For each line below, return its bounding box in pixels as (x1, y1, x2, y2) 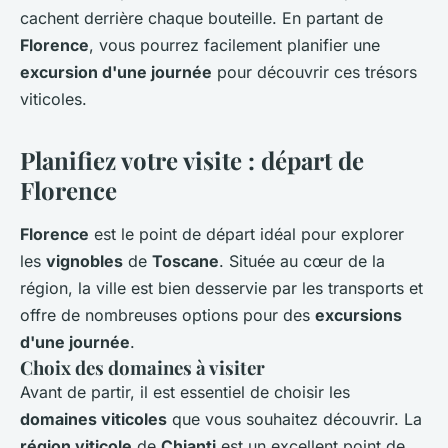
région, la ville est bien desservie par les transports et (20, 278, 423, 299)
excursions (315, 305, 402, 326)
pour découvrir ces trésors (212, 62, 417, 83)
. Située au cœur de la (219, 251, 385, 272)
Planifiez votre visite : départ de (20, 144, 364, 177)
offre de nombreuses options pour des (20, 305, 315, 326)
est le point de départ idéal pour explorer (89, 224, 404, 245)
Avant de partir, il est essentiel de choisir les (20, 382, 350, 403)
